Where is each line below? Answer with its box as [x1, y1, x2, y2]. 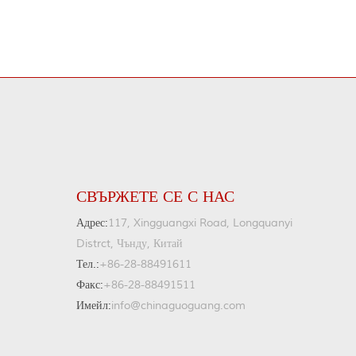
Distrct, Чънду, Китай [76, 237, 183, 251]
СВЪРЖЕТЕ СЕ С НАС [76, 187, 234, 207]
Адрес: [76, 216, 108, 230]
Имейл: [76, 299, 111, 313]
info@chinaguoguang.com [111, 299, 246, 313]
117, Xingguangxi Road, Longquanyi [108, 216, 292, 230]
